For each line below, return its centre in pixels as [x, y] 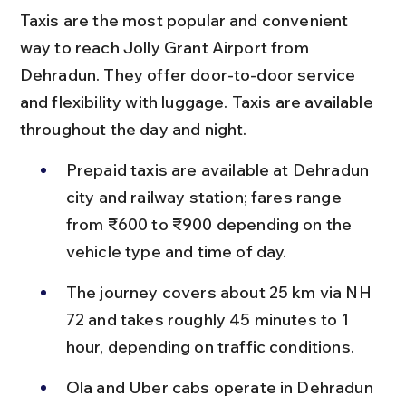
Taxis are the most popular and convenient [186, 20]
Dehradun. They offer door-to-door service [189, 74]
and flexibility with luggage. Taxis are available [198, 101]
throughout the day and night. [133, 129]
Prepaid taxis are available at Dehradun [219, 169]
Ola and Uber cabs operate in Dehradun [221, 387]
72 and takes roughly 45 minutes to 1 [209, 319]
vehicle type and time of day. [176, 251]
